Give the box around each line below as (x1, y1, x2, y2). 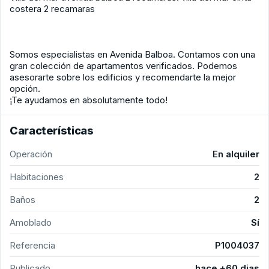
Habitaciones (10, 171, 64, 183)
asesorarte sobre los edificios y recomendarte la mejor (10, 71, 236, 83)
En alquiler (213, 148, 259, 160)
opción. (10, 83, 40, 95)
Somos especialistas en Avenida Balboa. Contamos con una (10, 49, 255, 61)
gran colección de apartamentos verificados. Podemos (10, 60, 237, 72)
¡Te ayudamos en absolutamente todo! (10, 94, 168, 106)
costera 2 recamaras (10, 3, 95, 15)
